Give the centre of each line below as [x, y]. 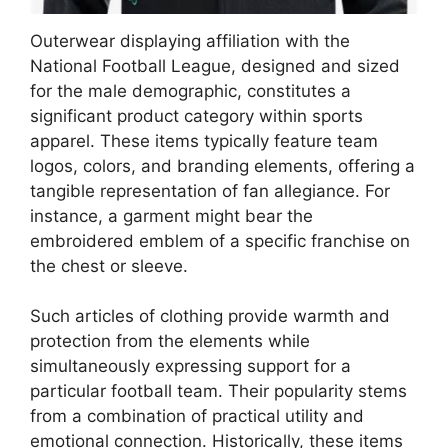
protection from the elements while [170, 341]
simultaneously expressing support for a [190, 366]
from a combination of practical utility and [197, 416]
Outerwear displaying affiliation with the [190, 40]
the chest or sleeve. [109, 265]
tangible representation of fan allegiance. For [210, 190]
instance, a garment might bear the [171, 215]
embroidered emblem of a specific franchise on [220, 240]
